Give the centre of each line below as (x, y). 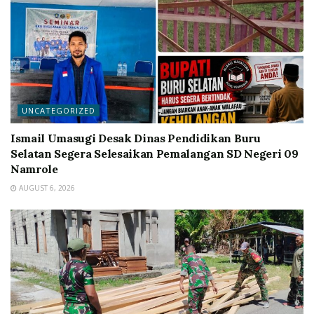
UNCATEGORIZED (59, 110)
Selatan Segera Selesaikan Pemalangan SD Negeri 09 (155, 153)
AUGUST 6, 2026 (46, 188)
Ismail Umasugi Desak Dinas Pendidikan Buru (136, 138)
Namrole (34, 169)
